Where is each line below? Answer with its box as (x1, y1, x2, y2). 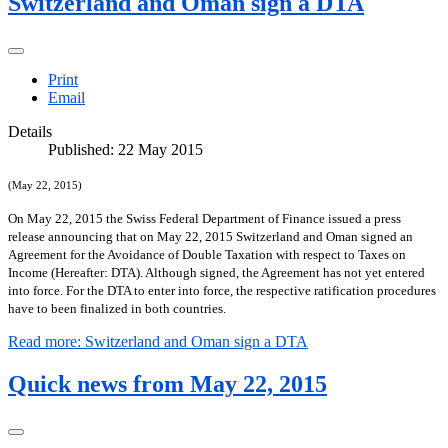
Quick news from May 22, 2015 (8, 370, 327, 397)
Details (8, 122, 52, 140)
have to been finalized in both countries (8, 300, 223, 316)
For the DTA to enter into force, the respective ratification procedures (66, 282, 436, 298)
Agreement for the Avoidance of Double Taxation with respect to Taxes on (8, 246, 406, 262)
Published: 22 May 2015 (48, 140, 203, 158)
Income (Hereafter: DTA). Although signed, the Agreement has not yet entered (8, 264, 425, 280)
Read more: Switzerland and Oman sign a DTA (8, 332, 308, 350)
